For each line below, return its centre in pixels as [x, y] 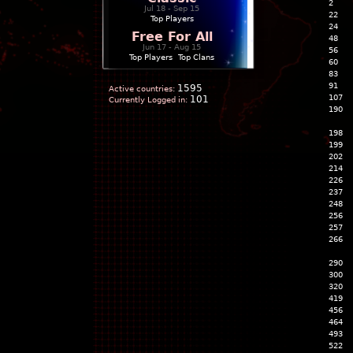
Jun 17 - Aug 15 [172, 47]
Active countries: [142, 89]
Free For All [172, 37]
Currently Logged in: [148, 100]
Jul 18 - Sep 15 [172, 8]
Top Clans [196, 57]
